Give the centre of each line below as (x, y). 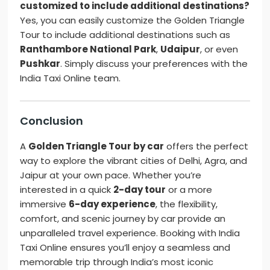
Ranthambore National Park (88, 49)
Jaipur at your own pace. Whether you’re (111, 175)
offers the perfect (206, 146)
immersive (45, 204)
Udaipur (181, 49)
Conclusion (52, 121)
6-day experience (112, 204)
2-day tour (140, 190)
